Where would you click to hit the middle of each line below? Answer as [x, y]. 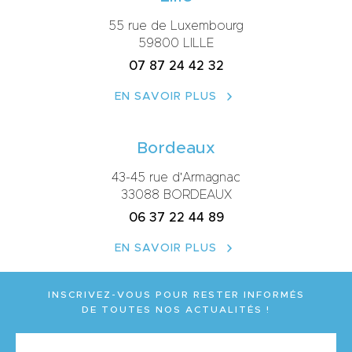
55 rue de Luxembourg [176, 26]
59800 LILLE [176, 43]
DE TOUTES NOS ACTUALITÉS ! [176, 310]
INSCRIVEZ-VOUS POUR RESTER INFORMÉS [176, 295]
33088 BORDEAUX [176, 195]
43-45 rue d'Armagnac [176, 178]
